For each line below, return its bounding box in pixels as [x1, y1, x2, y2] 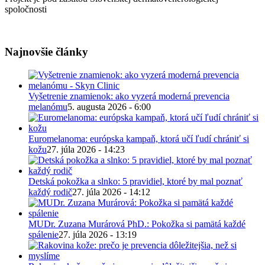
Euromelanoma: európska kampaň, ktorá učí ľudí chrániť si [28, 134, 249, 144]
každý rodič [28, 187, 72, 198]
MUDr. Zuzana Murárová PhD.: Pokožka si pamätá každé [28, 219, 245, 230]
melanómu [28, 102, 67, 112]
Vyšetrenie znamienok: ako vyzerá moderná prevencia [28, 91, 230, 102]
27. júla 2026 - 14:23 [47, 144, 125, 155]
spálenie [28, 230, 59, 240]
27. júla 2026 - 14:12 [72, 187, 150, 198]
